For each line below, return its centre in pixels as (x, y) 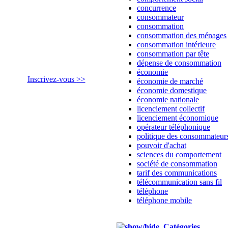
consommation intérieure (176, 45)
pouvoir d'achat (162, 145)
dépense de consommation (179, 63)
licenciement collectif (171, 109)
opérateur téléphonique (174, 127)
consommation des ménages (182, 35)
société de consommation (177, 164)
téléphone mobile (164, 200)
